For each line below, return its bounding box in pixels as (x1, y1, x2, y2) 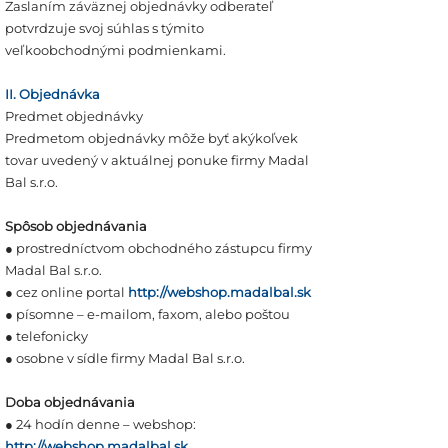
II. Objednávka (5, 86, 100, 102)
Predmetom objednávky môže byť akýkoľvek (5, 130, 298, 146)
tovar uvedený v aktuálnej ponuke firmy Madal (5, 152, 309, 168)
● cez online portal (5, 284, 128, 300)
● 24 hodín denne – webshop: (5, 416, 196, 432)
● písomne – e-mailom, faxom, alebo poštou (5, 306, 290, 322)
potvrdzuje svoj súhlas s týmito (5, 20, 204, 36)
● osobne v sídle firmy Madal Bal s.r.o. (5, 350, 245, 366)
